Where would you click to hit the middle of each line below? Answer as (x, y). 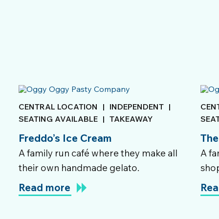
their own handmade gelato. (79, 168)
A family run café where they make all (98, 153)
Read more (44, 187)
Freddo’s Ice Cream (65, 138)
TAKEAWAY (131, 119)
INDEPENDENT (137, 107)
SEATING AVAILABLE (58, 119)
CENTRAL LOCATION (58, 107)
